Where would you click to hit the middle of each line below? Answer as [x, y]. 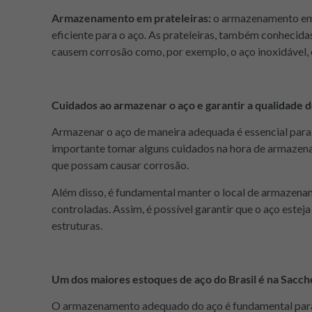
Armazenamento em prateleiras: [131, 18]
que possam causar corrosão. [121, 165]
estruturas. [77, 225]
